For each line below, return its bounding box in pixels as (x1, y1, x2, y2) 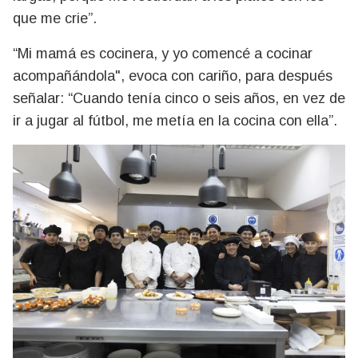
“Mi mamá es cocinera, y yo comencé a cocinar (13, 46, 312, 62)
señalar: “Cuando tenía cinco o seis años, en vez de (13, 90, 345, 107)
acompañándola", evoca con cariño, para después (13, 68, 332, 85)
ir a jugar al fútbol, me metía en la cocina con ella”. (13, 113, 337, 129)
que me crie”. (13, 10, 101, 27)
